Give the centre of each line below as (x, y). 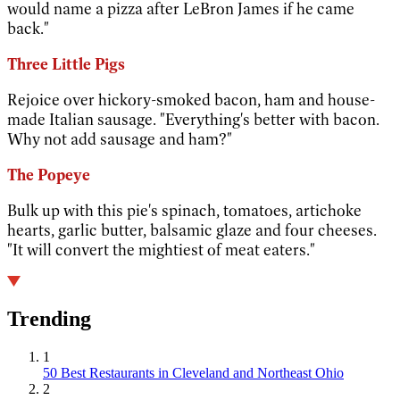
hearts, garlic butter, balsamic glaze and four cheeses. (192, 230)
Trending (49, 319)
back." (28, 28)
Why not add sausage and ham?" (120, 139)
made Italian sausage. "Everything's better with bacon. (193, 119)
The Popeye (49, 175)
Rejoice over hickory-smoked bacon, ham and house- (191, 100)
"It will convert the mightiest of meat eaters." (161, 250)
